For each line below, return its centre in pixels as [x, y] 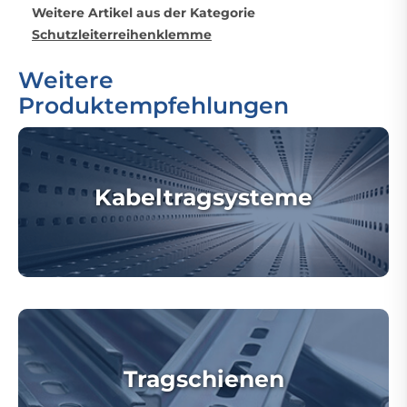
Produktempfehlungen [154, 105]
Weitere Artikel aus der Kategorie [144, 13]
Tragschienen [203, 379]
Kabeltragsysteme [203, 197]
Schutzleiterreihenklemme [122, 35]
